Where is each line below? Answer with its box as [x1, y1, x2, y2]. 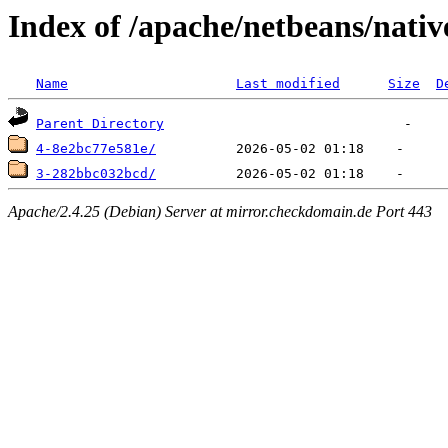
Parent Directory [36, 116, 164, 132]
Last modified [236, 76, 340, 92]
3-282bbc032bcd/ [36, 166, 156, 182]
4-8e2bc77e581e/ [36, 141, 156, 157]
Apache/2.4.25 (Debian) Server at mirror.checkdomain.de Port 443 [8, 202, 432, 220]
